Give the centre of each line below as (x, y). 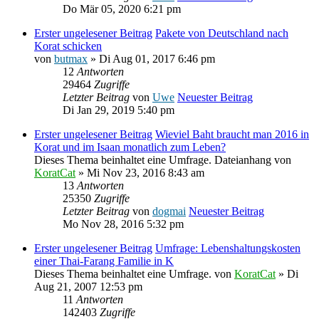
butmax (71, 58)
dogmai (169, 211)
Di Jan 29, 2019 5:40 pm (119, 110)
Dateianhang (243, 159)
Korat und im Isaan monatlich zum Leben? (130, 147)
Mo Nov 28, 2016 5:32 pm (123, 224)
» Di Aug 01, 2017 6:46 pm (151, 58)
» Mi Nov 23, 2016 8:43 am (140, 172)
